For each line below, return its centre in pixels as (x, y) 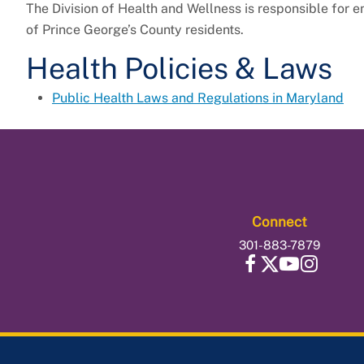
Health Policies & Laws (179, 69)
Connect (279, 222)
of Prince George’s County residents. (135, 30)
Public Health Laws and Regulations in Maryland (198, 98)
